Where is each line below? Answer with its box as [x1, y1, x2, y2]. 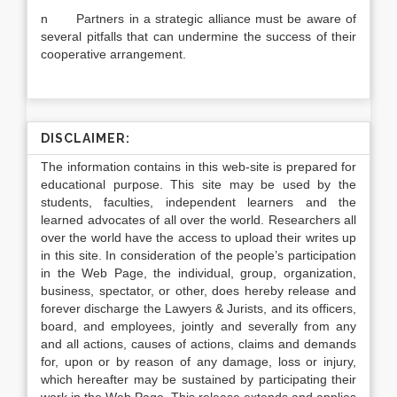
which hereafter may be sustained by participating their [41, 372, 356, 386]
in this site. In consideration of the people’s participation [41, 248, 356, 262]
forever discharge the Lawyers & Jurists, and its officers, [41, 301, 356, 315]
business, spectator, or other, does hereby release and [41, 284, 356, 298]
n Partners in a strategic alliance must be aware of [41, 12, 356, 26]
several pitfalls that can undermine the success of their [41, 29, 356, 43]
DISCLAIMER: [41, 131, 130, 145]
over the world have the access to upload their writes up [41, 230, 356, 245]
